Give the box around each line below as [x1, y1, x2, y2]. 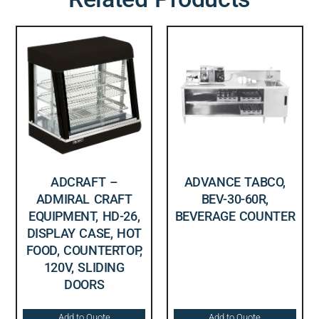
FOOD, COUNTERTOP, [26, 242, 142, 258]
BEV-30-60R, [201, 191, 269, 206]
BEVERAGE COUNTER [174, 208, 296, 224]
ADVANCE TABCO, [184, 174, 286, 189]
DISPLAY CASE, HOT [26, 225, 142, 241]
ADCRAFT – [50, 174, 118, 189]
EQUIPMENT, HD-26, [28, 208, 140, 224]
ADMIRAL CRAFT [36, 191, 132, 206]
